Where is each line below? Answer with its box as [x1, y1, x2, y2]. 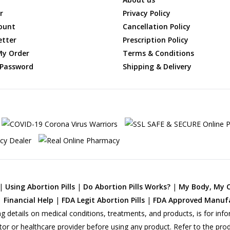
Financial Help [4, 195, 54, 205]
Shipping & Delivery [122, 61, 191, 71]
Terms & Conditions [122, 48, 194, 58]
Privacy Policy [122, 8, 170, 18]
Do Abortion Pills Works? [83, 182, 171, 192]
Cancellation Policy [122, 21, 190, 31]
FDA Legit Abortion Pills [62, 195, 145, 205]
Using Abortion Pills [5, 182, 75, 192]
